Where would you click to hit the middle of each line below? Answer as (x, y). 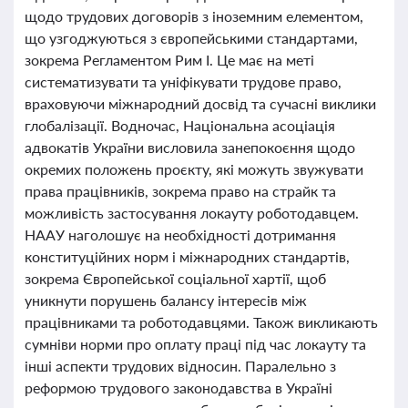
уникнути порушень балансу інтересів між (166, 300)
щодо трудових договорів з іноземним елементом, (194, 16)
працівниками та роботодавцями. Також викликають (201, 322)
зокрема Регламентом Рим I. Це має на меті (169, 60)
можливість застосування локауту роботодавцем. (192, 213)
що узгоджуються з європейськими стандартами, (191, 38)
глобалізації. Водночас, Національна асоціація (180, 125)
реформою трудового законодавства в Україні (178, 388)
